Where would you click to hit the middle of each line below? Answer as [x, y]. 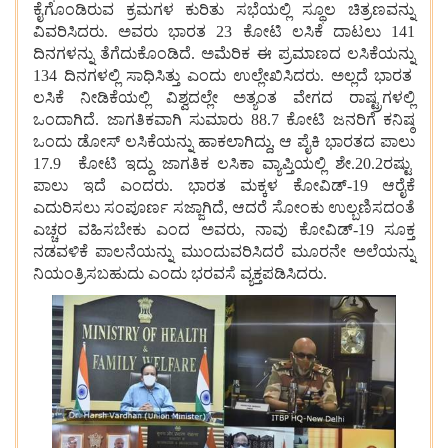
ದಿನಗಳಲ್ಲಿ [91, 75]
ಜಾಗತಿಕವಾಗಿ [144, 119]
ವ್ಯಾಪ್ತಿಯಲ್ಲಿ [294, 163]
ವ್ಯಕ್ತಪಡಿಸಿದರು [281, 273]
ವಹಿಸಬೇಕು [111, 229]
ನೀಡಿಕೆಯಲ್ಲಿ [114, 97]
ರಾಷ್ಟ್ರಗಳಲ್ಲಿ [382, 97]
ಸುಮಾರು [216, 119]
